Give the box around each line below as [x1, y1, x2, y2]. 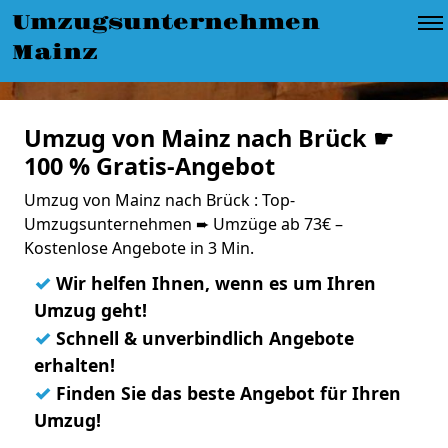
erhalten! [34, 353, 115, 377]
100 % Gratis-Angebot [24, 150, 275, 182]
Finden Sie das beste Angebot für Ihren [51, 381, 401, 405]
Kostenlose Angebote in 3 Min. [24, 237, 254, 259]
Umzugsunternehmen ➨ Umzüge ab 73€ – [24, 213, 343, 235]
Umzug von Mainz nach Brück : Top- [24, 189, 295, 211]
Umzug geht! [34, 298, 147, 322]
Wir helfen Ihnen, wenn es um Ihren [51, 271, 376, 295]
